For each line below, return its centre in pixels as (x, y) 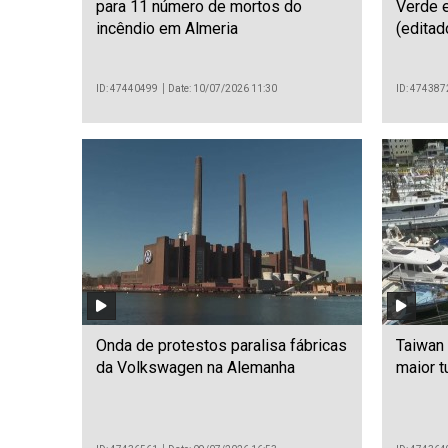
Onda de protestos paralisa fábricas (221, 346)
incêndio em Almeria (167, 28)
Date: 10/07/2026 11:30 (223, 88)
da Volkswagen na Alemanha (195, 368)
